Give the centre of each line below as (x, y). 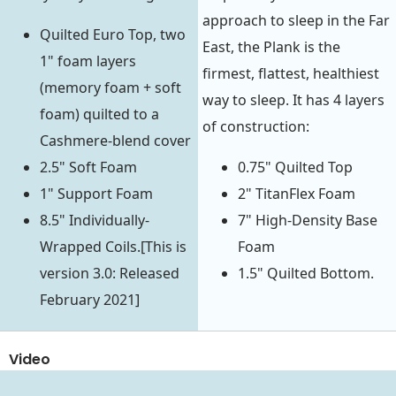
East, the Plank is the (271, 47)
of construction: (256, 127)
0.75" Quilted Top (295, 168)
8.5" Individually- (95, 221)
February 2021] (90, 300)
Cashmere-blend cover (115, 141)
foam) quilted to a (99, 114)
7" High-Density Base (308, 221)
